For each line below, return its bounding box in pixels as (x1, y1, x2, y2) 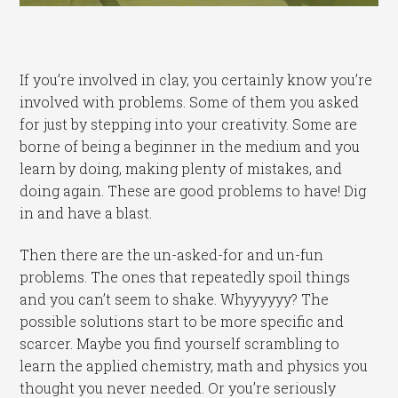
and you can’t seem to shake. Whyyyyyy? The (20, 290, 330, 309)
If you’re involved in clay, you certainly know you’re (20, 69, 373, 89)
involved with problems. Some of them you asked (20, 92, 360, 111)
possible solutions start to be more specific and (20, 312, 345, 331)
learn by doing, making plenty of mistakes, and (20, 158, 343, 178)
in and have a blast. (20, 203, 153, 222)
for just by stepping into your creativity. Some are (20, 114, 358, 133)
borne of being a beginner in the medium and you (20, 136, 361, 155)
